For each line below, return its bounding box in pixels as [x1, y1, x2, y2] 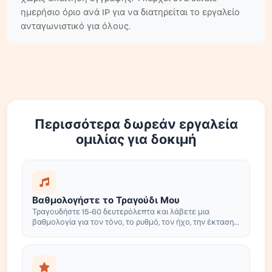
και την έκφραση [32, 228, 92, 237]
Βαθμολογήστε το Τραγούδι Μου [32, 195, 180, 206]
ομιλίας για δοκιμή [76, 132, 196, 148]
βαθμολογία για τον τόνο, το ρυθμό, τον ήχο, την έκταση [32, 217, 234, 226]
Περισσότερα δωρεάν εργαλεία [34, 117, 238, 132]
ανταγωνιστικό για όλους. [21, 21, 131, 32]
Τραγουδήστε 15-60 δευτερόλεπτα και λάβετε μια [32, 207, 209, 216]
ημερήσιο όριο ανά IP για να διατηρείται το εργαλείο [21, 7, 240, 18]
